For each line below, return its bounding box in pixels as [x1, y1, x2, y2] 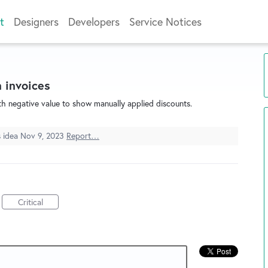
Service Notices [129, 14, 202, 29]
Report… [66, 130, 99, 141]
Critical [17, 196, 43, 208]
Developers [68, 14, 120, 29]
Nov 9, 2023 [20, 130, 64, 141]
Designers [14, 14, 59, 29]
